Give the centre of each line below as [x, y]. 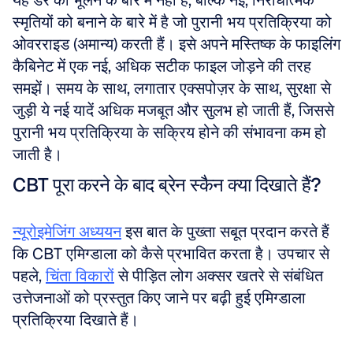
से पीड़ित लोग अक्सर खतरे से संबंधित [219, 276]
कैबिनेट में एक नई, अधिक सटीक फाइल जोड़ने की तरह [162, 66]
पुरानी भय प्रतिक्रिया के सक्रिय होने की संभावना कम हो [169, 132]
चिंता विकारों [80, 276]
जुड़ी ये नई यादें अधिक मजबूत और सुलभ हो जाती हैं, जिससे [173, 110]
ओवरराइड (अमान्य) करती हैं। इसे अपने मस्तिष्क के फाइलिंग [176, 44]
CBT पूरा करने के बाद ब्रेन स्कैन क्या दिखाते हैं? [167, 185]
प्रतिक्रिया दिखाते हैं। [78, 320]
